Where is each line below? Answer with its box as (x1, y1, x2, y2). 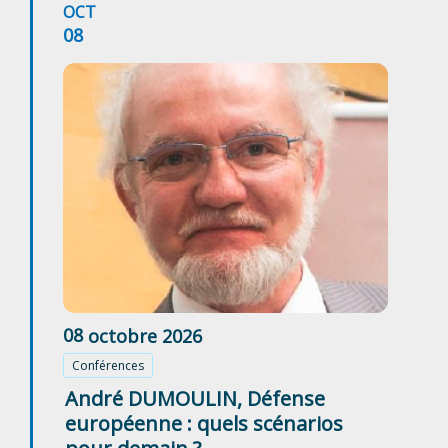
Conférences (72, 357, 144, 375)
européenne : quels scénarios (65, 410, 343, 438)
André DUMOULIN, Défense (65, 385, 325, 413)
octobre (88, 323, 157, 348)
